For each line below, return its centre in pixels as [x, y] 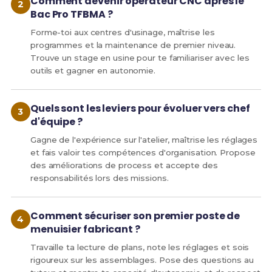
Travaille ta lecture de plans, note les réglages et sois [140, 247]
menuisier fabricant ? [85, 229]
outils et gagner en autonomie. [93, 71]
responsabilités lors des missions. [99, 178]
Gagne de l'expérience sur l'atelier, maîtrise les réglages [144, 140]
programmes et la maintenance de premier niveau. [133, 45]
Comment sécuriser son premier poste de [135, 216]
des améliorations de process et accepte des [124, 165]
